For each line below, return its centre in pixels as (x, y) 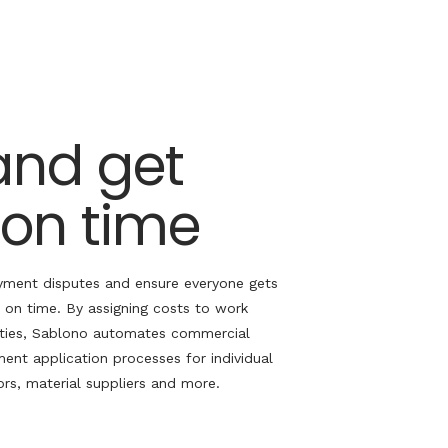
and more (181, 383)
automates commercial (169, 333)
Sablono (60, 333)
